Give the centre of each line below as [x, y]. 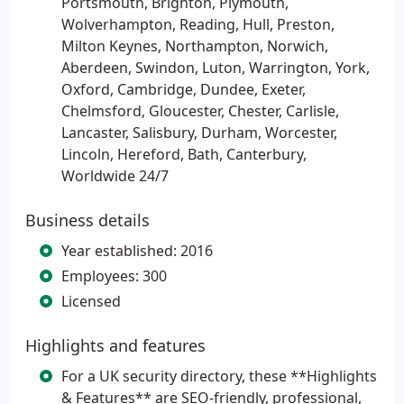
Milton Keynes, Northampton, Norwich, [195, 46]
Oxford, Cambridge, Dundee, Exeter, [184, 89]
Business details [87, 220]
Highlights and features [115, 345]
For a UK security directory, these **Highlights [219, 376]
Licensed [91, 301]
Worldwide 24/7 [115, 176]
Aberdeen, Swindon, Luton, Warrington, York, [216, 68]
